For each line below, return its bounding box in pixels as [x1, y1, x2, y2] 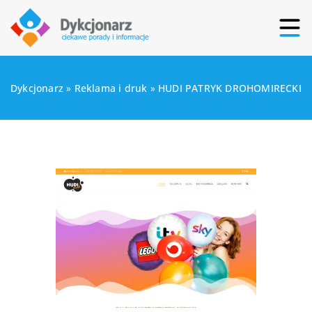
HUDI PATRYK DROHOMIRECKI [158, 81, 302, 95]
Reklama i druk [74, 81, 148, 95]
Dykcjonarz [10, 81, 63, 95]
